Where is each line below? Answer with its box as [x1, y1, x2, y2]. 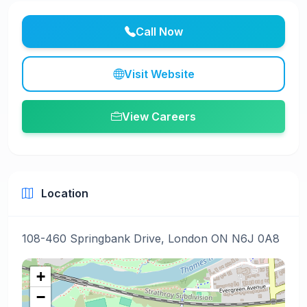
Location [38, 186, 88, 200]
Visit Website [123, 67, 195, 81]
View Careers [122, 110, 196, 123]
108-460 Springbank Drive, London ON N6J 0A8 [22, 232, 280, 245]
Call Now [135, 25, 183, 38]
